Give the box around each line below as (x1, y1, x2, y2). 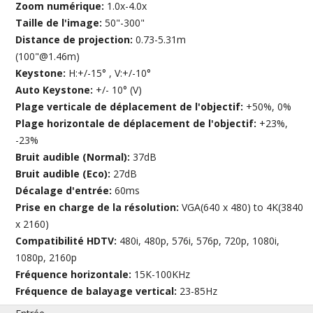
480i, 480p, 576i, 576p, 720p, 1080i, (119, 234, 280, 248)
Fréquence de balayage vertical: (15, 284, 180, 298)
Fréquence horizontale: (15, 268, 135, 282)
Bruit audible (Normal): (15, 150, 133, 164)
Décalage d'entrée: (15, 184, 115, 198)
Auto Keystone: (15, 83, 96, 97)
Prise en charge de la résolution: (15, 201, 182, 214)
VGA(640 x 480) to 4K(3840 (182, 201, 304, 214)
